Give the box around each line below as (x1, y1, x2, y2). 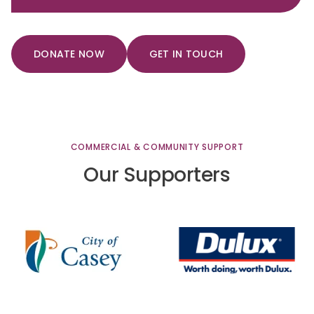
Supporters (123, 161, 231, 189)
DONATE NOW (34, 47, 104, 62)
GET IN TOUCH (149, 47, 224, 62)
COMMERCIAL (70, 141, 131, 153)
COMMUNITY (143, 141, 200, 153)
